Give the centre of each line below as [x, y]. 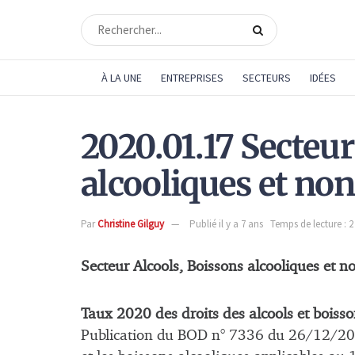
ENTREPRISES [192, 78]
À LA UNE [121, 78]
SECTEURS [266, 78]
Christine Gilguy [131, 223]
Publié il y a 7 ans [226, 223]
